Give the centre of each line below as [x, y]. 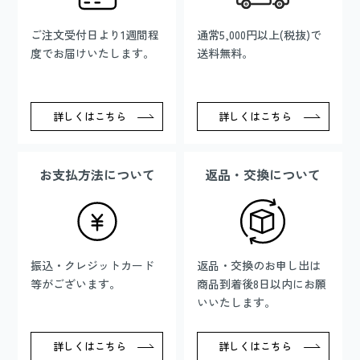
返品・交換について [263, 174]
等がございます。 [76, 284]
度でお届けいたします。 [93, 53]
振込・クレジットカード [93, 266]
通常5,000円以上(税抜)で [259, 35]
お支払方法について [97, 174]
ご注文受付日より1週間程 [95, 35]
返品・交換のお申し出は [259, 266]
